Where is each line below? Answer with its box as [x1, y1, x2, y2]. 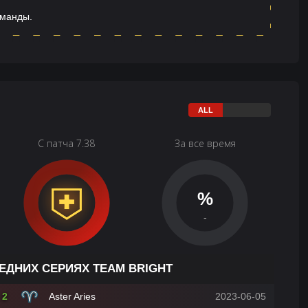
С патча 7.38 [38, 137, 96, 150]
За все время [174, 137, 236, 150]
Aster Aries [49, 291, 96, 302]
